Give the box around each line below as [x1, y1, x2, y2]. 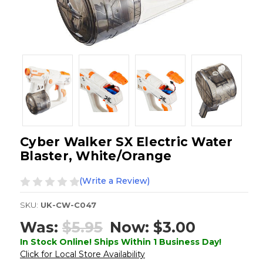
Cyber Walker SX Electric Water [20, 134, 233, 150]
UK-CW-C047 [41, 200, 96, 210]
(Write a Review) [79, 176, 150, 187]
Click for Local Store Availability [20, 248, 145, 259]
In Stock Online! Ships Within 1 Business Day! [20, 236, 221, 247]
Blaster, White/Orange [20, 149, 172, 164]
